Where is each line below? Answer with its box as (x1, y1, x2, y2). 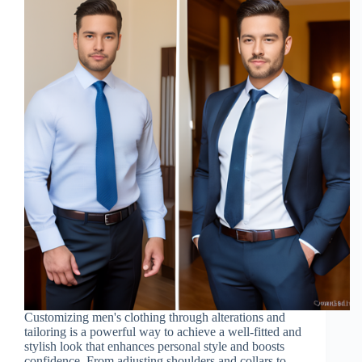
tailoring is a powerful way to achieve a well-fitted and (24, 324, 301, 339)
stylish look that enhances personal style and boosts (24, 339, 284, 353)
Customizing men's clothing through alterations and (24, 309, 285, 324)
